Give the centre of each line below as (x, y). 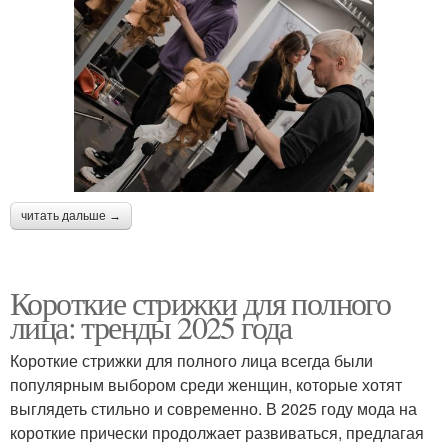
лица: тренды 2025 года (151, 326)
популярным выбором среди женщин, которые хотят (206, 384)
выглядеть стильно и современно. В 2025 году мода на (213, 408)
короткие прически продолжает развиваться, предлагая (217, 432)
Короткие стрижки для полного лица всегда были (191, 360)
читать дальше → (71, 215)
